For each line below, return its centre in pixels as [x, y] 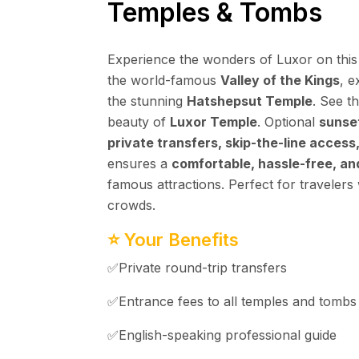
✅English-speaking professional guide [222, 335]
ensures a [139, 163]
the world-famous [164, 80]
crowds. [131, 205]
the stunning [147, 101]
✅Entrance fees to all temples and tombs [232, 301]
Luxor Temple [214, 122]
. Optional [288, 122]
